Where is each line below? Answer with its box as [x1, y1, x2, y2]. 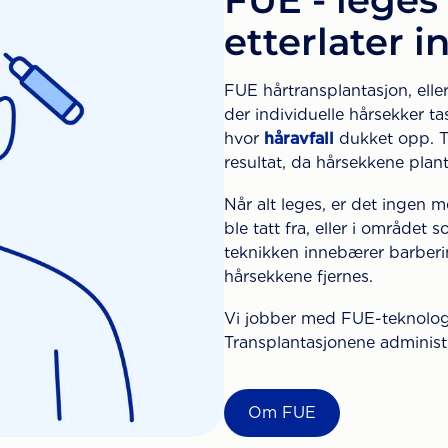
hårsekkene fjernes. [224, 267, 373, 287]
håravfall [264, 129, 334, 149]
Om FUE [248, 403, 316, 423]
